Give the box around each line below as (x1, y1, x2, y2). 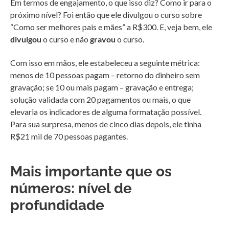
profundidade (10, 197, 104, 214)
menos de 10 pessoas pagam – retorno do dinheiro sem (10, 70, 200, 80)
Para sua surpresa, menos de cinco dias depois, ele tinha (10, 119, 201, 129)
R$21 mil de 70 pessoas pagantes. (10, 131, 128, 142)
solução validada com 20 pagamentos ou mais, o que (10, 95, 191, 105)
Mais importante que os (10, 163, 172, 180)
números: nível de (10, 180, 132, 197)
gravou (90, 34, 116, 44)
